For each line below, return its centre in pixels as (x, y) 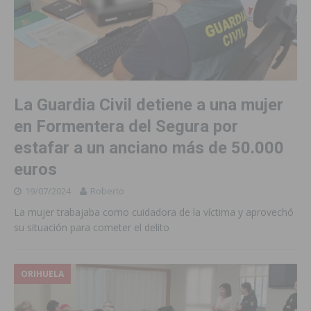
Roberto (107, 191)
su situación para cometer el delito (92, 228)
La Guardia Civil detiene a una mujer (149, 105)
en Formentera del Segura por (126, 127)
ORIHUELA (42, 274)
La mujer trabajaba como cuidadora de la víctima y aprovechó (154, 212)
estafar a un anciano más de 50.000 (149, 148)
